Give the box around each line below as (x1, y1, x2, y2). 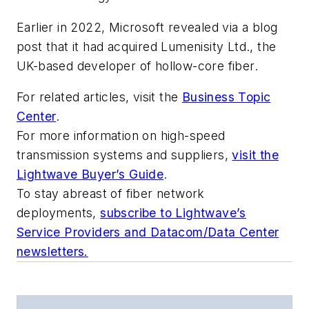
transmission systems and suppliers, (17, 148, 232, 163)
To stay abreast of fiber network (17, 186, 205, 201)
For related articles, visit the (17, 90, 182, 105)
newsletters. (17, 244, 88, 259)
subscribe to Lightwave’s (100, 206, 246, 221)
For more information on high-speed (17, 128, 226, 143)
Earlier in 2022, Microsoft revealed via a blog (17, 19, 278, 34)
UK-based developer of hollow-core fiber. (17, 58, 262, 73)
